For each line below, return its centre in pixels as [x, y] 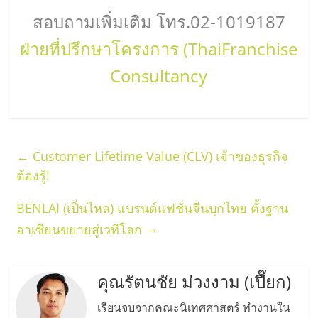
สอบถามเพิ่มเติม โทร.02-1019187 [159, 21]
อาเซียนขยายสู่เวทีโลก [81, 228]
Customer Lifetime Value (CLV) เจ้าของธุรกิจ [159, 156]
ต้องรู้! [33, 174]
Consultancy [159, 75]
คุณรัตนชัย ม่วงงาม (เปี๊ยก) [194, 282]
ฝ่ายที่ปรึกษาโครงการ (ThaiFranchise [159, 48]
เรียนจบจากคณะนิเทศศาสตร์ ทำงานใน [193, 308]
